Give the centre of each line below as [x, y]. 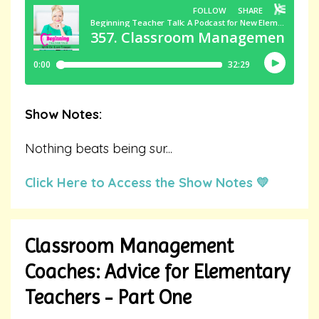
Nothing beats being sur [95, 148]
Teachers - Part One [108, 297]
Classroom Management [129, 246]
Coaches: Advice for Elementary [157, 271]
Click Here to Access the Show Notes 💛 [147, 182]
